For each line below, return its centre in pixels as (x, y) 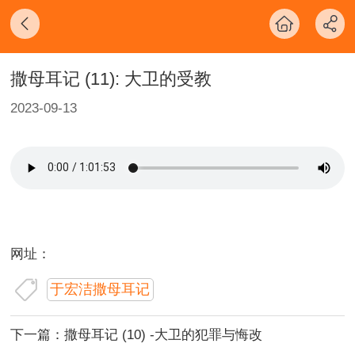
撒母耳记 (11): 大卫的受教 (111, 79)
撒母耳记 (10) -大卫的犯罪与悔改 (163, 335)
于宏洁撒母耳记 (100, 290)
